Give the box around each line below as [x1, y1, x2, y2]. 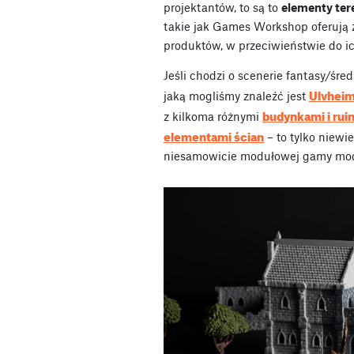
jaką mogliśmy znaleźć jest [164, 88, 309, 103]
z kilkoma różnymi [164, 108, 262, 123]
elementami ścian [164, 125, 264, 145]
